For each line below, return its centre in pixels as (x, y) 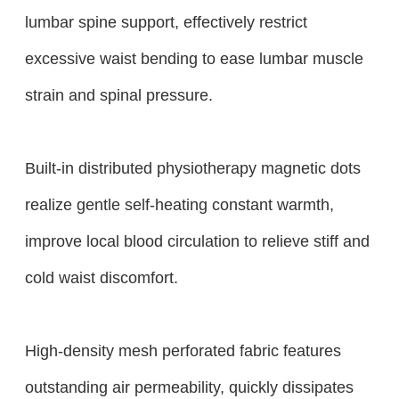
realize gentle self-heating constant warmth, (179, 205)
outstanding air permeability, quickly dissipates (189, 387)
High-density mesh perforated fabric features (183, 351)
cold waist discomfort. (101, 278)
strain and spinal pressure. (118, 95)
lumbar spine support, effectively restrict (166, 22)
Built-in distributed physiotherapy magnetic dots (192, 168)
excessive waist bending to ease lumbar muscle (194, 59)
